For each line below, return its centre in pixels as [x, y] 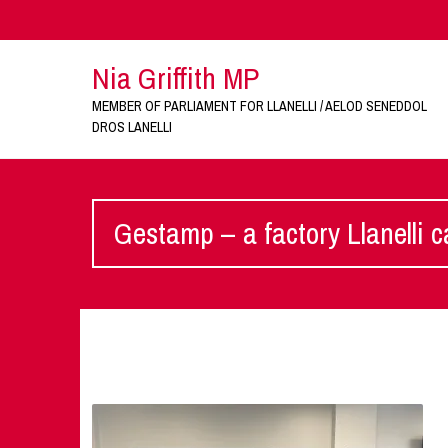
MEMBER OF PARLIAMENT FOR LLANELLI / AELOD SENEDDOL [259, 106]
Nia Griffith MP [175, 78]
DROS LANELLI [131, 127]
